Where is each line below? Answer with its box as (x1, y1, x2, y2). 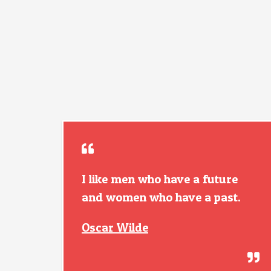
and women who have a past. (82, 190, 241, 204)
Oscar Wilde (82, 220, 148, 235)
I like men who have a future (82, 172, 238, 186)
